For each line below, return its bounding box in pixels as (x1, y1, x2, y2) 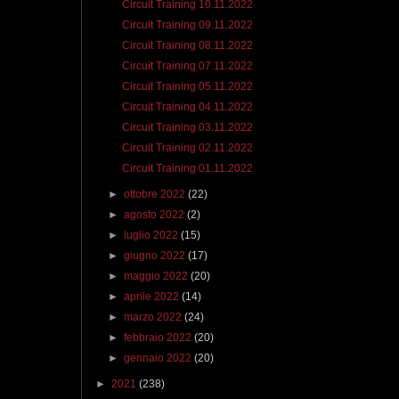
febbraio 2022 (124, 331, 195, 345)
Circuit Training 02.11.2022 (121, 142, 253, 155)
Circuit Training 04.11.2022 (121, 101, 253, 114)
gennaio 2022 (124, 352, 195, 365)
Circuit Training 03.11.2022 (121, 121, 253, 134)
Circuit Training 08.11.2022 (121, 39, 253, 53)
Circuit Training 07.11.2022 (121, 60, 253, 73)
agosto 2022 (124, 208, 188, 222)
